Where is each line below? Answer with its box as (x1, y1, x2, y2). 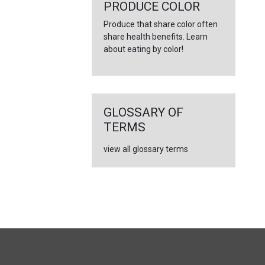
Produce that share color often (103, 20, 218, 29)
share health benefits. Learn (103, 32, 208, 41)
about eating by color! (103, 44, 183, 54)
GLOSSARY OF (103, 105, 183, 119)
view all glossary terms (103, 144, 188, 154)
